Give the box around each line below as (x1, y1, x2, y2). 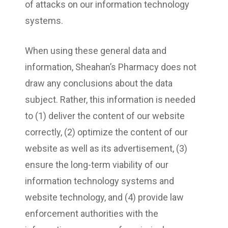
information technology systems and (25, 175, 174, 186)
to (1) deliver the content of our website (25, 110, 185, 121)
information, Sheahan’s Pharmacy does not (25, 61, 196, 72)
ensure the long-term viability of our (25, 159, 168, 170)
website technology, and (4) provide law (25, 191, 184, 203)
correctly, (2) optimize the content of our (25, 126, 188, 137)
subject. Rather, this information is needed (25, 94, 195, 105)
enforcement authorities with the (25, 208, 158, 219)
